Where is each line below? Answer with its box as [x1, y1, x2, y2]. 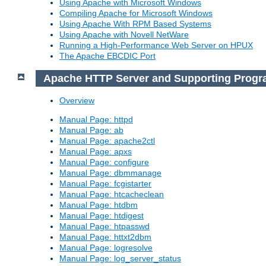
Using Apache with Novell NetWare [59, 30, 189, 39]
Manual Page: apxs [59, 147, 132, 157]
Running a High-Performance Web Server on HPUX [59, 40, 253, 50]
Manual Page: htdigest [59, 211, 144, 221]
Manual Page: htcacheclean [59, 189, 164, 199]
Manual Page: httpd [59, 115, 133, 125]
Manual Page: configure [59, 157, 149, 167]
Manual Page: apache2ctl [59, 136, 155, 146]
